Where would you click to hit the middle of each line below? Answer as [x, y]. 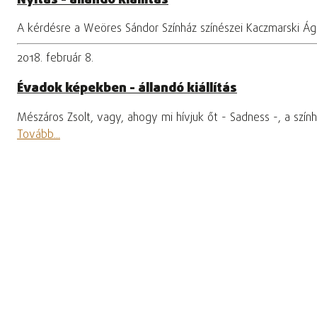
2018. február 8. [55, 59]
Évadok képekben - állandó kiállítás [127, 89]
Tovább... [39, 135]
